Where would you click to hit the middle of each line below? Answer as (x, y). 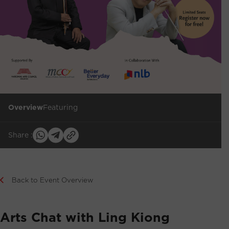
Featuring (60, 107)
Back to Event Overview (52, 180)
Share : (20, 135)
